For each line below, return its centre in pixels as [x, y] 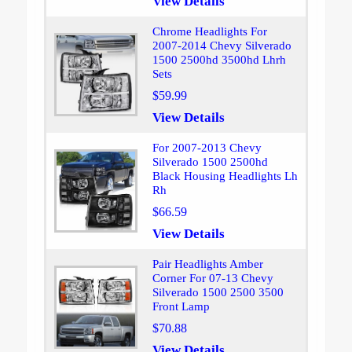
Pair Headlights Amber [207, 264]
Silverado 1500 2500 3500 [218, 293]
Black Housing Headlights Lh [225, 176]
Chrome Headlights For [209, 32]
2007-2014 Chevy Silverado [222, 46]
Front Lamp [181, 307]
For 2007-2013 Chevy [207, 148]
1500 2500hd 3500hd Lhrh [219, 60]
